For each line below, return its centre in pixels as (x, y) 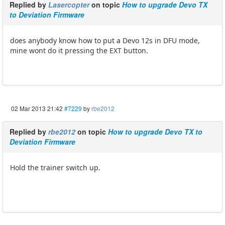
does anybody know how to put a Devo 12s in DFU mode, (105, 41)
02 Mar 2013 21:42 (37, 108)
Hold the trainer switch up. (55, 168)
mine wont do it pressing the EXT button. (79, 51)
